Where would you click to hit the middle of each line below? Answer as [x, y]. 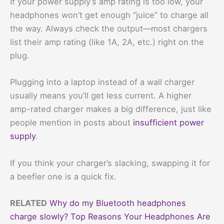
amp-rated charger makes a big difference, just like [111, 109]
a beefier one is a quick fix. [63, 176]
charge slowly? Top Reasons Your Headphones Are [110, 216]
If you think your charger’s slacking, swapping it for [110, 163]
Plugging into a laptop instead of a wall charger [102, 82]
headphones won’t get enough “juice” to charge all [109, 15]
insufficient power [168, 123]
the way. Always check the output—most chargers [109, 29]
